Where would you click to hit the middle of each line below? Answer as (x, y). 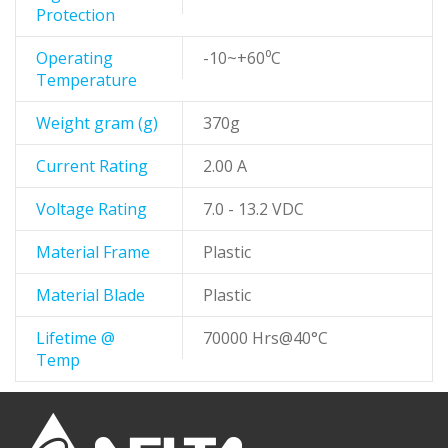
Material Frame (93, 252)
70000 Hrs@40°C (266, 338)
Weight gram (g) (97, 123)
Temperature (86, 80)
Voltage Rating (91, 209)
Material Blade (90, 295)
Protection (75, 15)
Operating (74, 58)
